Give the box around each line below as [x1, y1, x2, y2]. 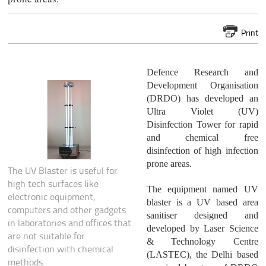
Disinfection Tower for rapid [146, 119, 258, 130]
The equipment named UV [146, 184, 258, 195]
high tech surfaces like [8, 177, 99, 191]
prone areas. [146, 159, 192, 169]
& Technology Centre [146, 236, 258, 247]
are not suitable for [8, 229, 85, 243]
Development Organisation [146, 80, 258, 91]
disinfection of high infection [146, 145, 258, 156]
